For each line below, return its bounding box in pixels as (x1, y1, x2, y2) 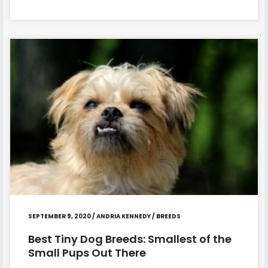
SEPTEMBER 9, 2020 (28, 211, 91, 221)
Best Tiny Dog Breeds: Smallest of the (28, 231, 232, 246)
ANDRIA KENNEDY (96, 211, 151, 221)
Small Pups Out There (28, 245, 146, 260)
